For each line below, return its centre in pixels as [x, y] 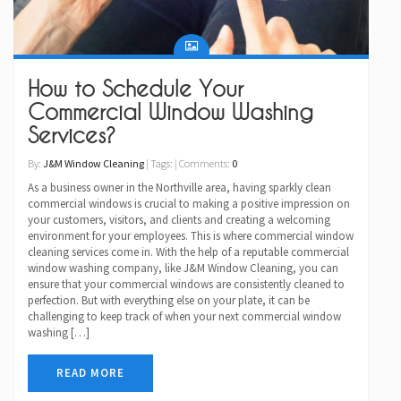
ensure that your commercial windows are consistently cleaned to [186, 285]
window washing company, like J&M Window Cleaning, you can [183, 269]
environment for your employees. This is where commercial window [191, 236]
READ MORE [90, 373]
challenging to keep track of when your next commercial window [184, 317]
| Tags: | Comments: [188, 164]
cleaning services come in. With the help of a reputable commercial [188, 252]
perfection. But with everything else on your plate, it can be [169, 301]
